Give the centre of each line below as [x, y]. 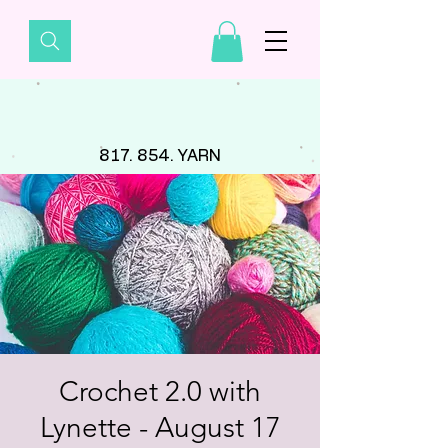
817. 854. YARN [160, 155]
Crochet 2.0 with [160, 391]
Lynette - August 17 [160, 427]
